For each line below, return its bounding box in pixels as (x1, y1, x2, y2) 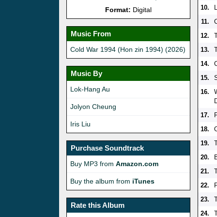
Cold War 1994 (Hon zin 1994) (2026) (70, 45, 186, 53)
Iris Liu (70, 120, 91, 128)
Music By (71, 69, 102, 77)
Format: (105, 5, 131, 14)
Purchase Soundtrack (71, 143, 144, 152)
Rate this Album (71, 201, 124, 209)
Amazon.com (116, 159, 158, 168)
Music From (71, 29, 111, 38)
